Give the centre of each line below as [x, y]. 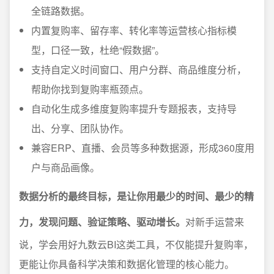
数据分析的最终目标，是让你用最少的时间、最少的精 [136, 196]
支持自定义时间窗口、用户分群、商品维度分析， [139, 69]
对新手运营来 [215, 222]
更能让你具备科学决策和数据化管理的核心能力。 [127, 264]
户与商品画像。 [65, 167]
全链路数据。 [61, 11]
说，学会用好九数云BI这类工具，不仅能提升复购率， [136, 244]
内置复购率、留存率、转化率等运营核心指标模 [134, 30]
